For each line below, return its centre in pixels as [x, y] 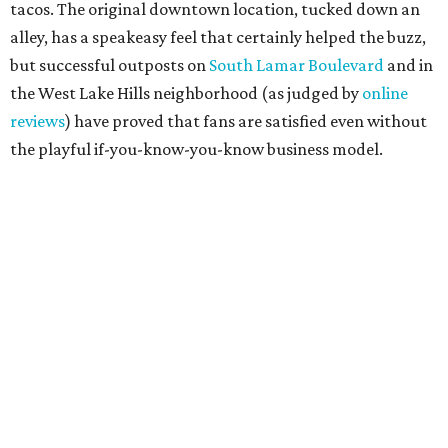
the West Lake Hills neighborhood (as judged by [186, 93]
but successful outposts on [109, 65]
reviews [37, 121]
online [385, 93]
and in [408, 65]
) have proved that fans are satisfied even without [246, 121]
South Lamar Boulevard [296, 65]
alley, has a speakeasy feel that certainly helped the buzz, [218, 37]
